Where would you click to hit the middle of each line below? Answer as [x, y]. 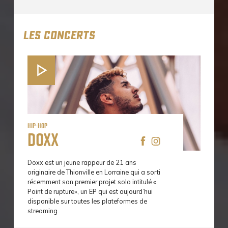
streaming [43, 211]
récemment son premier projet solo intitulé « [92, 182]
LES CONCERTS [59, 36]
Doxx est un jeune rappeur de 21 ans [82, 163]
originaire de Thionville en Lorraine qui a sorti [94, 172]
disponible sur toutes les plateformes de [87, 201]
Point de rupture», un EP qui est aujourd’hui [90, 192]
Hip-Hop [37, 126]
